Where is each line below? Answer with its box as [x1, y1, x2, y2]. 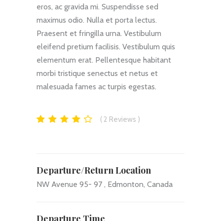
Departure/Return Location [37, 164, 151, 177]
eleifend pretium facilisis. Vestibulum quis [37, 41, 175, 51]
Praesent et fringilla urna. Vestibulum [37, 28, 161, 38]
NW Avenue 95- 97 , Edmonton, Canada [37, 180, 173, 189]
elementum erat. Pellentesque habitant [37, 55, 171, 65]
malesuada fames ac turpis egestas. [37, 81, 156, 91]
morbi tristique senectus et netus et [37, 68, 158, 78]
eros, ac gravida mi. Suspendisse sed [37, 1, 158, 11]
